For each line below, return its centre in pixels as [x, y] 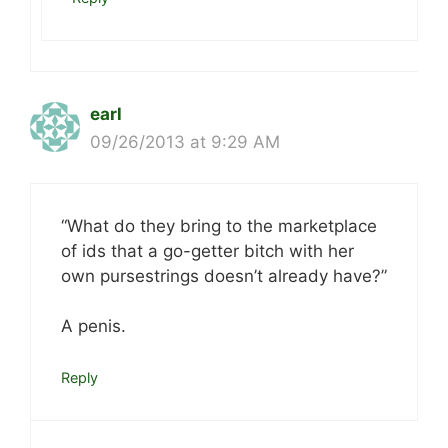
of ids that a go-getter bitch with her [207, 250]
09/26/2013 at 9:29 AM [185, 142]
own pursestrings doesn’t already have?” [224, 275]
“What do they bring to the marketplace [219, 225]
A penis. [93, 326]
